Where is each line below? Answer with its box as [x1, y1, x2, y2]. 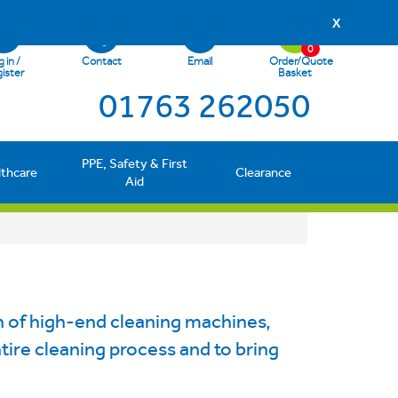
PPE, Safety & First [82, 155, 188, 171]
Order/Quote [268, 54, 333, 68]
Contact [81, 54, 122, 68]
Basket [277, 66, 312, 79]
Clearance [235, 164, 291, 180]
